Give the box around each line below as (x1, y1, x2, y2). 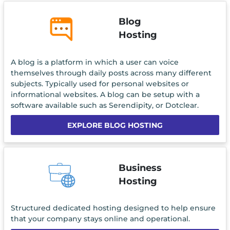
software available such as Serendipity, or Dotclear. (10, 100, 199, 110)
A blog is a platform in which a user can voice (10, 57, 179, 67)
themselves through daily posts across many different (10, 68, 212, 78)
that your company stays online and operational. (10, 214, 190, 224)
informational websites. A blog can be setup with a (10, 89, 200, 99)
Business (118, 162, 162, 173)
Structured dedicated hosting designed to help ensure (10, 203, 216, 213)
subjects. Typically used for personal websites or (10, 79, 189, 88)
